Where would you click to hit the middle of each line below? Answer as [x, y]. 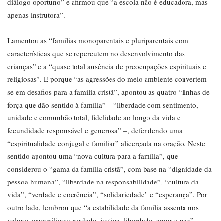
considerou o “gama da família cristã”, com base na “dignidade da [110, 169]
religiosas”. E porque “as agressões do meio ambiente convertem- [108, 79]
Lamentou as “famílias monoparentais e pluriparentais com [98, 41]
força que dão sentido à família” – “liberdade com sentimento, [103, 105]
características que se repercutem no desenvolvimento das [96, 54]
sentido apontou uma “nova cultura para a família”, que [93, 156]
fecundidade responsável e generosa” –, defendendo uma [95, 130]
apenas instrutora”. [36, 15]
